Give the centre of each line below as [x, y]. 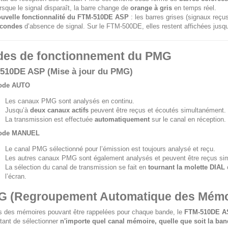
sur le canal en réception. [188, 119]
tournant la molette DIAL [187, 167]
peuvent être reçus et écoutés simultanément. [157, 110]
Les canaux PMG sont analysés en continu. [70, 101]
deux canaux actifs [59, 110]
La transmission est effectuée [50, 119]
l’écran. [16, 176]
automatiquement [122, 119]
